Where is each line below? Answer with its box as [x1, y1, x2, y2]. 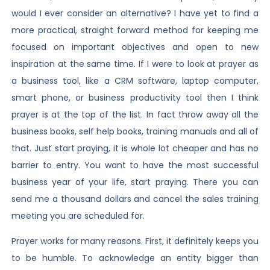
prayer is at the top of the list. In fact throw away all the [11, 108, 259, 121]
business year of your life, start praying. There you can [11, 175, 259, 188]
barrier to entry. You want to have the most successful [11, 159, 259, 171]
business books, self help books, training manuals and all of [11, 125, 259, 137]
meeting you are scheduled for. [11, 209, 145, 222]
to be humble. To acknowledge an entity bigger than [11, 252, 259, 265]
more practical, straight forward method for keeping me [11, 24, 259, 36]
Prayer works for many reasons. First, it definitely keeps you [11, 235, 259, 248]
